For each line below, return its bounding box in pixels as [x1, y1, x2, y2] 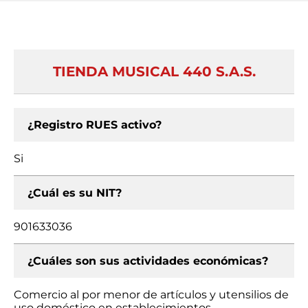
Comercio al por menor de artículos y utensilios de [14, 288, 289, 301]
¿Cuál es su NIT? [27, 186, 122, 199]
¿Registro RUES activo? [27, 118, 162, 131]
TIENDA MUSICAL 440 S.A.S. [52, 63, 256, 80]
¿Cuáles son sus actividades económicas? [27, 254, 268, 267]
